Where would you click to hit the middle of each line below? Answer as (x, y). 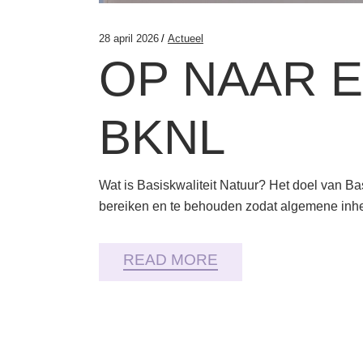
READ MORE (171, 260)
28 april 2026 (129, 39)
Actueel (186, 39)
